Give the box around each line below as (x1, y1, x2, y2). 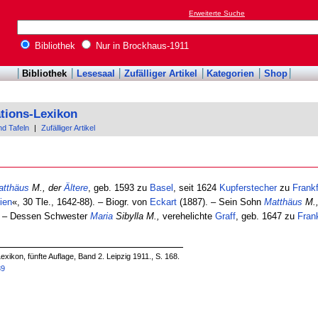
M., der (28, 182, 64, 193)
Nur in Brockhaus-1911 (93, 40, 189, 52)
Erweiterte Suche (189, 9, 245, 18)
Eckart (149, 196, 177, 207)
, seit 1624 (172, 182, 219, 193)
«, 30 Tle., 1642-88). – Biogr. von (11, 196, 150, 207)
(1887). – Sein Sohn (176, 196, 261, 207)
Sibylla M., (112, 210, 160, 221)
